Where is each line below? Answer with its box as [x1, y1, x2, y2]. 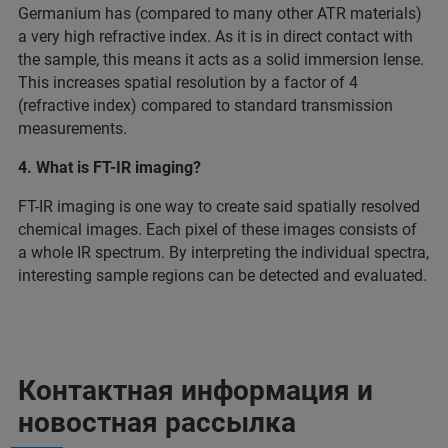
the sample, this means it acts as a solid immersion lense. [18, 49, 424, 69]
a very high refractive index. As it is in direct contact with [18, 26, 413, 46]
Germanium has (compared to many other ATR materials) [18, 3, 422, 23]
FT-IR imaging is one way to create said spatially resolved [18, 196, 420, 216]
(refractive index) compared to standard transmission [18, 95, 393, 115]
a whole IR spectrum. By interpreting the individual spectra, [18, 242, 429, 262]
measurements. [18, 118, 127, 138]
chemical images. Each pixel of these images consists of [18, 219, 417, 239]
